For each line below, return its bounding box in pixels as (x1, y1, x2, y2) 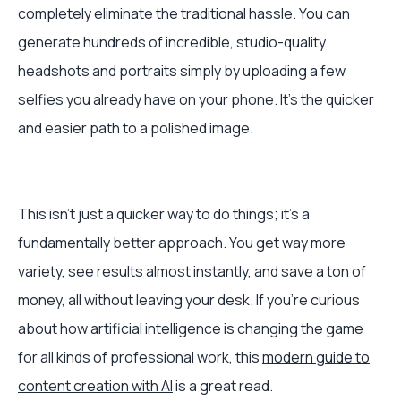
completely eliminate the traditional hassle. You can (18, 4, 350, 23)
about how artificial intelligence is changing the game (18, 319, 363, 338)
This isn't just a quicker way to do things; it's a (18, 204, 310, 224)
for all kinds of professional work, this (18, 347, 262, 367)
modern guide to (262, 347, 370, 367)
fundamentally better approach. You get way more (18, 233, 346, 252)
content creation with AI (18, 376, 173, 396)
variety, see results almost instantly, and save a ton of (18, 261, 366, 281)
